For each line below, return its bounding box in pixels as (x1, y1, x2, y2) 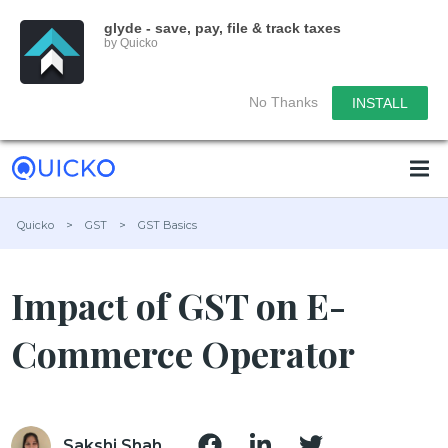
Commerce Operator (11, 329, 356, 377)
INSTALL (352, 95, 408, 111)
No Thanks (249, 94, 318, 110)
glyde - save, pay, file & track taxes (104, 20, 341, 36)
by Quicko (104, 36, 158, 50)
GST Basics (138, 218, 198, 232)
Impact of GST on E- (11, 281, 347, 329)
